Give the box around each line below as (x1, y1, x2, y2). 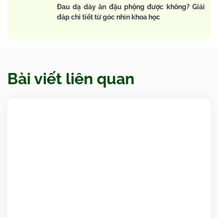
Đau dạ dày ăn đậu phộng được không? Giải (57, 3, 205, 11)
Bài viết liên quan (7, 70, 134, 88)
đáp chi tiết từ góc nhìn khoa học (57, 13, 160, 21)
